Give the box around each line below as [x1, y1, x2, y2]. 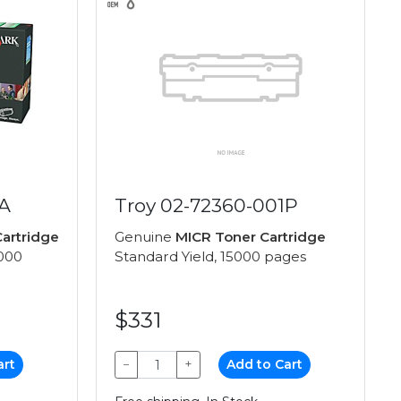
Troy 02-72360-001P [115, 194, 298, 218]
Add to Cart [226, 356, 303, 373]
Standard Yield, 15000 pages [115, 248, 306, 266]
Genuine [115, 228, 175, 246]
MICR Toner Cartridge [175, 228, 326, 246]
